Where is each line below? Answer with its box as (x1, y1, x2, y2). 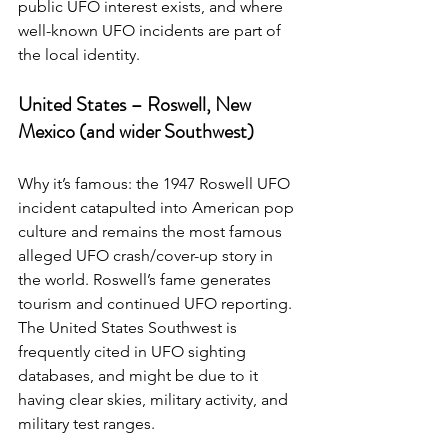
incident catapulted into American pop (18, 198, 298, 218)
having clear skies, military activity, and (18, 390, 292, 410)
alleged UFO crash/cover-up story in (18, 246, 277, 266)
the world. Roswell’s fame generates (18, 270, 275, 290)
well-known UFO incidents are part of (18, 21, 285, 41)
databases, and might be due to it (18, 366, 262, 386)
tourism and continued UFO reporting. (18, 294, 296, 314)
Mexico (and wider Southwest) (18, 117, 254, 147)
